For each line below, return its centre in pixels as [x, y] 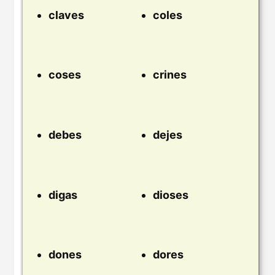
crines [170, 75]
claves [66, 15]
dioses [171, 195]
